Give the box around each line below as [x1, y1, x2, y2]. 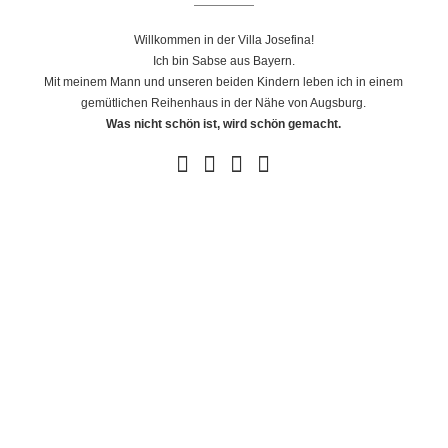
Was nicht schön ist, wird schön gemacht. [106, 117, 342, 132]
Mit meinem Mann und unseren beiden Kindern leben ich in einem [44, 75, 404, 90]
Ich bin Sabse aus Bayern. [152, 54, 295, 69]
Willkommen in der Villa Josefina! [133, 33, 314, 48]
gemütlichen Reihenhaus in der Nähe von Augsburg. [81, 96, 367, 111]
